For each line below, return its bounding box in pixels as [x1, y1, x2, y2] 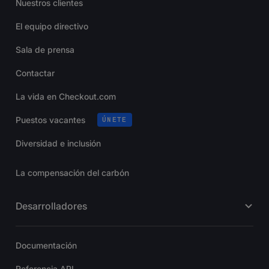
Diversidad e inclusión [16, 138, 101, 148]
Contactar [16, 67, 55, 78]
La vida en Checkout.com [16, 91, 116, 101]
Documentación [16, 240, 77, 250]
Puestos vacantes [16, 114, 85, 125]
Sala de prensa [16, 44, 74, 55]
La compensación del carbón [16, 167, 129, 178]
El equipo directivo [16, 20, 88, 31]
